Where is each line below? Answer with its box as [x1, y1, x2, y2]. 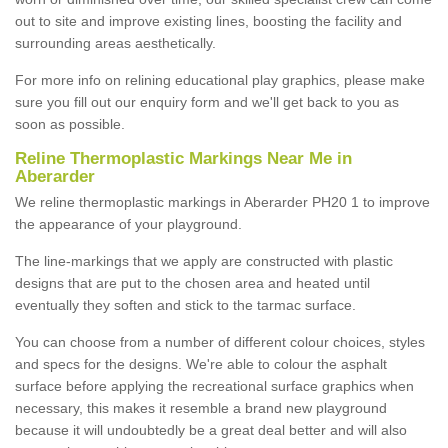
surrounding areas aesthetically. [15, 34, 216, 51]
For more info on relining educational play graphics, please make [15, 71, 425, 88]
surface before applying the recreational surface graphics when [15, 377, 414, 394]
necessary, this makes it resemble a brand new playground [15, 399, 387, 416]
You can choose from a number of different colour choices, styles [15, 333, 425, 350]
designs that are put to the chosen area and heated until [15, 274, 370, 291]
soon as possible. [15, 115, 125, 132]
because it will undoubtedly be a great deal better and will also [15, 421, 407, 438]
